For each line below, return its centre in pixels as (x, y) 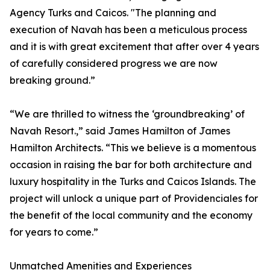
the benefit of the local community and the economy (131, 215)
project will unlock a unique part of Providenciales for (134, 199)
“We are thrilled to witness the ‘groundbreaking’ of (127, 114)
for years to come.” (54, 232)
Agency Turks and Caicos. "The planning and (113, 13)
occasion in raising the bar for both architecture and (131, 165)
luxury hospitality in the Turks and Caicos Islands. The (133, 182)
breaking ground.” (52, 80)
